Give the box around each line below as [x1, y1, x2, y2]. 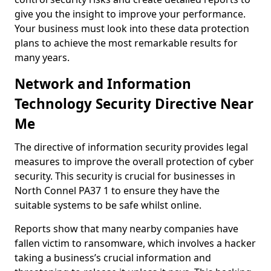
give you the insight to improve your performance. [15, 7, 246, 21]
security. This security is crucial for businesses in [15, 169, 235, 183]
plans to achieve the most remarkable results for [15, 36, 238, 50]
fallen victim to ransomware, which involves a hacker [15, 237, 256, 250]
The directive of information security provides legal [15, 140, 248, 154]
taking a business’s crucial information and [15, 251, 211, 264]
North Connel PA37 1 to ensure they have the [15, 184, 220, 197]
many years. [15, 51, 72, 64]
